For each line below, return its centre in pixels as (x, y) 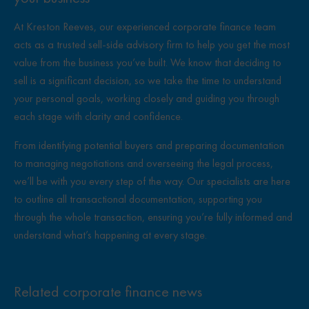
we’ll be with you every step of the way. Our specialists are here (152, 181)
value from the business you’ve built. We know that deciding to (148, 62)
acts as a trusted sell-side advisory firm (98, 44)
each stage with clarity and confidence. (98, 116)
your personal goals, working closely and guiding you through (147, 98)
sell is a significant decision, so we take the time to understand (148, 80)
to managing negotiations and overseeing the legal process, (143, 163)
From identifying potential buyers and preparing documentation (149, 145)
